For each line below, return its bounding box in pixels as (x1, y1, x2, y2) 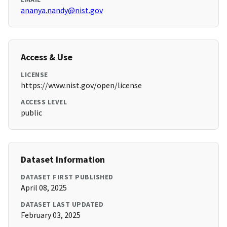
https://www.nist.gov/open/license (21, 80, 142, 91)
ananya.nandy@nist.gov (21, 5, 103, 16)
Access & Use (21, 51, 72, 63)
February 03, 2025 (21, 210, 81, 220)
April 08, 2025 (21, 182, 67, 193)
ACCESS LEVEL (21, 97, 67, 107)
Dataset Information (21, 154, 105, 166)
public (21, 107, 42, 118)
